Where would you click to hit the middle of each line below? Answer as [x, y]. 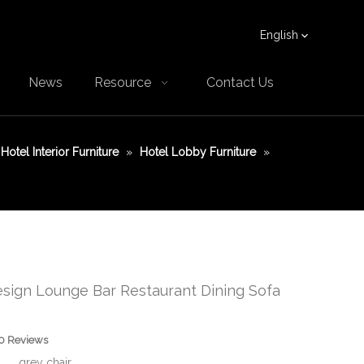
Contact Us [240, 82]
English [279, 35]
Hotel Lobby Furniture [198, 152]
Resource [123, 82]
